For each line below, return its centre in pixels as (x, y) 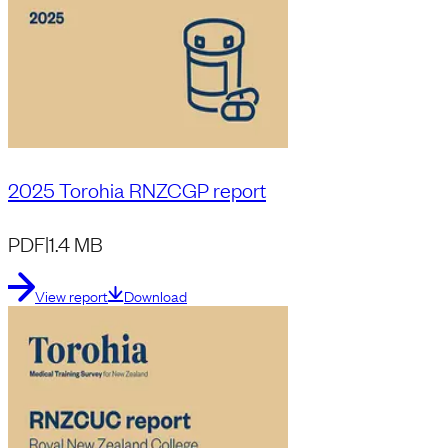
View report (71, 296)
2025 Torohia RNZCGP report (137, 189)
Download (155, 296)
